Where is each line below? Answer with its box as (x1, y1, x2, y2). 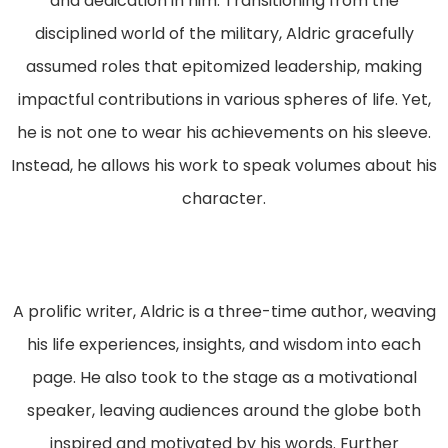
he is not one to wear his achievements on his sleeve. (17, 120, 431, 144)
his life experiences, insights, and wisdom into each (27, 332, 421, 356)
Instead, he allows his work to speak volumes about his (11, 153, 437, 177)
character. (182, 186, 266, 210)
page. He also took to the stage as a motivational (31, 365, 417, 389)
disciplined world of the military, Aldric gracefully (34, 21, 414, 45)
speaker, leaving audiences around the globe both (27, 398, 421, 422)
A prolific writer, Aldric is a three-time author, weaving (12, 299, 436, 323)
